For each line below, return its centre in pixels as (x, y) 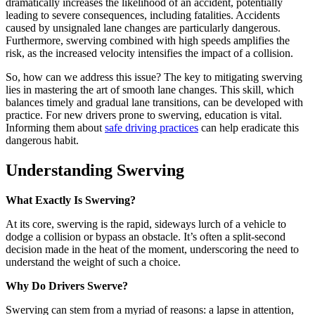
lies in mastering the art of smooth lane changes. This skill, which (150, 90)
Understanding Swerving (95, 170)
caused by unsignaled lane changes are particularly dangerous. (143, 28)
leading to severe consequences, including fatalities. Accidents (143, 15)
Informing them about (55, 128)
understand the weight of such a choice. (93, 262)
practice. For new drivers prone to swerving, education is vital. (144, 115)
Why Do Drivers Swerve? (67, 285)
